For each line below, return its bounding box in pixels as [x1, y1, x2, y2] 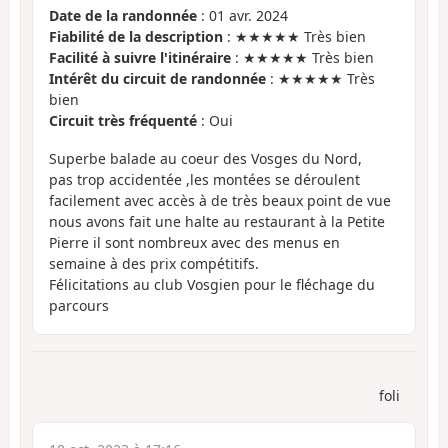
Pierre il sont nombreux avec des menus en [49, 233, 340, 253]
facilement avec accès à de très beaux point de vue [49, 191, 391, 211]
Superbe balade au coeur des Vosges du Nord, [49, 149, 362, 169]
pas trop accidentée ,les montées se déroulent [49, 170, 360, 190]
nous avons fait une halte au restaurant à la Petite [49, 212, 385, 232]
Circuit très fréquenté [49, 110, 197, 130]
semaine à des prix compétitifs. [49, 254, 259, 274]
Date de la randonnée [49, 5, 197, 25]
